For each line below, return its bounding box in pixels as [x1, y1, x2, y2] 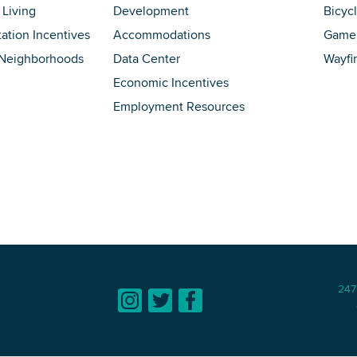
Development [113, 2, 189, 21]
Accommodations [113, 25, 210, 45]
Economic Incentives [113, 73, 229, 92]
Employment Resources [113, 97, 245, 116]
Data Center [113, 49, 180, 69]
